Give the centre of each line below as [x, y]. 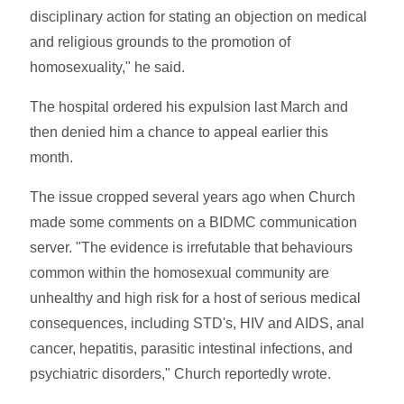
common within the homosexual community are [180, 272]
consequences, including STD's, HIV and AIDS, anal [197, 323]
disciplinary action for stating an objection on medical [199, 16]
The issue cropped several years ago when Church [193, 197]
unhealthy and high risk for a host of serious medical [196, 298]
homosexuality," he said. [108, 67]
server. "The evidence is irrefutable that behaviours [192, 247]
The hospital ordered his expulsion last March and [189, 106]
